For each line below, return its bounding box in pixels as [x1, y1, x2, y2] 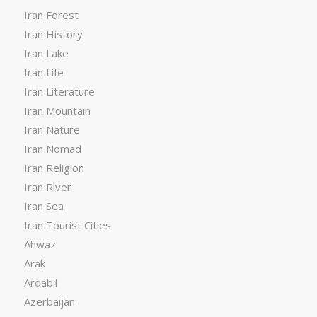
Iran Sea [23, 199, 64, 214]
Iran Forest [23, 8, 79, 23]
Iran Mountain [23, 103, 91, 118]
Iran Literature [23, 84, 95, 99]
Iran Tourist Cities [23, 218, 111, 233]
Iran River [23, 180, 71, 195]
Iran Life [23, 65, 64, 80]
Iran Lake [23, 46, 69, 61]
